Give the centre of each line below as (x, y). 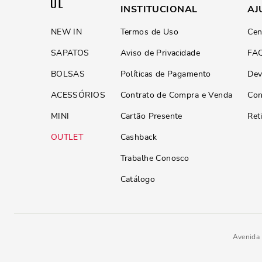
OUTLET (67, 137)
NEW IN (66, 32)
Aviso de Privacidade (160, 53)
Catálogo (137, 179)
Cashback (138, 137)
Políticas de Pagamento (166, 74)
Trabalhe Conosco (155, 158)
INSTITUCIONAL (159, 9)
